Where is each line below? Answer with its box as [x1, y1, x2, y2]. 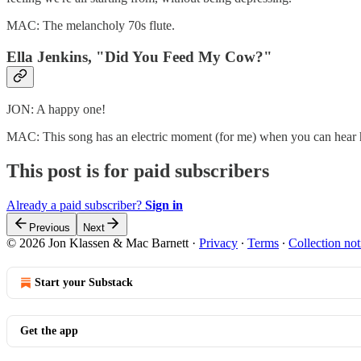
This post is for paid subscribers [6, 160, 269, 182]
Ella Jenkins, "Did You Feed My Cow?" [6, 48, 272, 65]
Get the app [20, 325, 78, 338]
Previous [29, 222, 70, 234]
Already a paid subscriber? [6, 198, 145, 213]
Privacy [199, 236, 238, 251]
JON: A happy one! [6, 102, 106, 117]
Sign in [145, 198, 183, 213]
